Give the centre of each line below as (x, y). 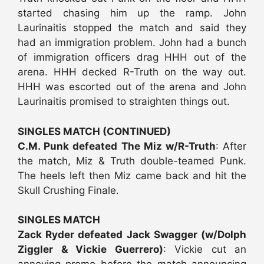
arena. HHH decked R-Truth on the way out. (132, 72)
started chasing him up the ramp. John (132, 13)
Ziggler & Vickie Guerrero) (90, 250)
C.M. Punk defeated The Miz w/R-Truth (117, 146)
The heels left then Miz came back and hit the (132, 175)
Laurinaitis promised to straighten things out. (124, 102)
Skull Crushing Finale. (68, 190)
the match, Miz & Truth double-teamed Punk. (132, 161)
